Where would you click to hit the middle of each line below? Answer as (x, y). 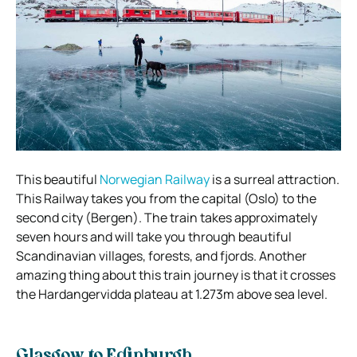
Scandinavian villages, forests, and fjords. (137, 255)
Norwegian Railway (155, 179)
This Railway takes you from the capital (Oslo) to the (166, 198)
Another (283, 255)
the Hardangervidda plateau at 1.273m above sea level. (172, 294)
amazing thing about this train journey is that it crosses (176, 275)
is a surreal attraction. (275, 179)
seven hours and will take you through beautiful (154, 236)
